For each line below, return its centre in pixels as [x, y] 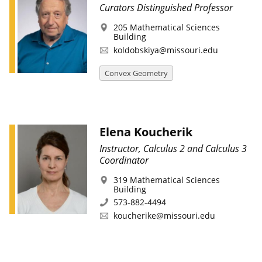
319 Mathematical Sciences [166, 180]
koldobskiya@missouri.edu [166, 50]
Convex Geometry [136, 73]
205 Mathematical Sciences [166, 27]
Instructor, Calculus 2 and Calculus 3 [173, 149]
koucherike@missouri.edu [164, 215]
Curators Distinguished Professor [166, 8]
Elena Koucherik [146, 132]
